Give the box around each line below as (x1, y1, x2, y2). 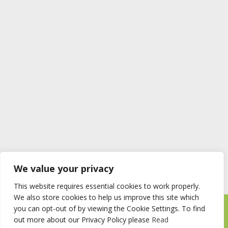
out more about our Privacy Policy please (14, 215, 152, 224)
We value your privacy (14, 162, 113, 175)
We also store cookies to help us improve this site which (14, 192, 199, 202)
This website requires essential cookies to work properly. (14, 181, 200, 191)
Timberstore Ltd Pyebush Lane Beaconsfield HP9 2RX (25, 207, 203, 217)
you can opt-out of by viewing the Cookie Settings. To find (14, 204, 205, 213)
